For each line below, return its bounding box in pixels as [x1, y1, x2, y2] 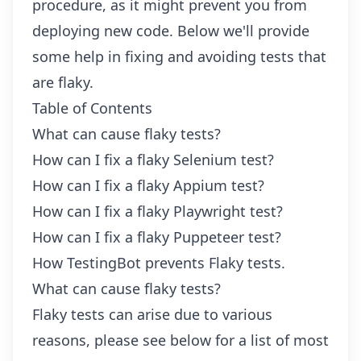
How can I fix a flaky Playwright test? [32, 201, 283, 221]
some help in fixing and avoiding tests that [32, 47, 326, 66]
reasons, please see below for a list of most [32, 330, 329, 350]
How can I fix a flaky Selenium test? [32, 150, 274, 169]
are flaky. [32, 73, 93, 92]
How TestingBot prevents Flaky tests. [32, 253, 285, 272]
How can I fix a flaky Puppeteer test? [32, 227, 281, 247]
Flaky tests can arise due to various [32, 305, 272, 324]
